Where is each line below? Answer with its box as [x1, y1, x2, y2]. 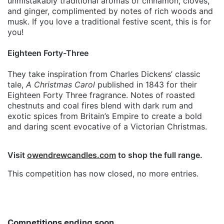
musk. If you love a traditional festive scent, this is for [7, 16, 211, 26]
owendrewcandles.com [27, 149, 116, 160]
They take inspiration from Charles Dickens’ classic [7, 68, 200, 79]
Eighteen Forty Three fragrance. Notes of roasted [7, 89, 195, 100]
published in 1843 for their [95, 79, 197, 89]
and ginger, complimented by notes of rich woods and [7, 5, 213, 16]
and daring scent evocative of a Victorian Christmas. [7, 121, 207, 131]
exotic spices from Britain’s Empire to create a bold [7, 110, 202, 121]
